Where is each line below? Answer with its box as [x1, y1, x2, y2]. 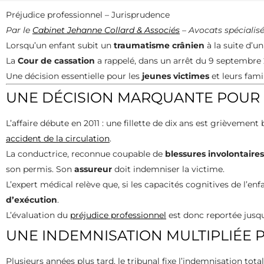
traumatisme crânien [114, 39, 204, 51]
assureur [74, 163, 112, 174]
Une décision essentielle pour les [6, 70, 142, 81]
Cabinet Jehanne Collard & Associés [32, 24, 180, 35]
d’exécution [6, 194, 57, 205]
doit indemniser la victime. [112, 163, 225, 174]
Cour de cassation [18, 55, 95, 66]
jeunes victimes [142, 70, 209, 81]
